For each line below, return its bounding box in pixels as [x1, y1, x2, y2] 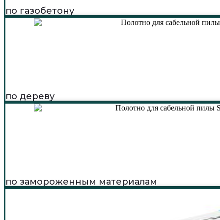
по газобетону [5, 5, 74, 16]
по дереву [5, 90, 55, 102]
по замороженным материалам [5, 176, 157, 187]
